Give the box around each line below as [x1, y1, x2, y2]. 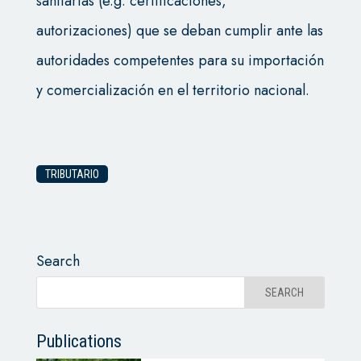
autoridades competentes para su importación [35, 50, 324, 72]
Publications [35, 331, 122, 352]
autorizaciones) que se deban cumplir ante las [35, 20, 323, 42]
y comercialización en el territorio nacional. [35, 80, 309, 102]
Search [35, 251, 80, 272]
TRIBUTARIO [44, 168, 99, 181]
